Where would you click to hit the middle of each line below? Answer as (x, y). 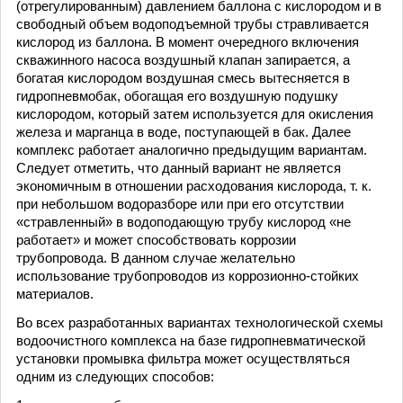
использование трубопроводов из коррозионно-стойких (188, 276)
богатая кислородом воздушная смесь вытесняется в (183, 78)
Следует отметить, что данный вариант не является (179, 168)
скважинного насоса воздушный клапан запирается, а (183, 60)
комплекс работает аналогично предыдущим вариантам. (192, 150)
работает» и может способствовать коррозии (156, 240)
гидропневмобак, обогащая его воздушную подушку (177, 96)
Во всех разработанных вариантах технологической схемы (200, 322)
